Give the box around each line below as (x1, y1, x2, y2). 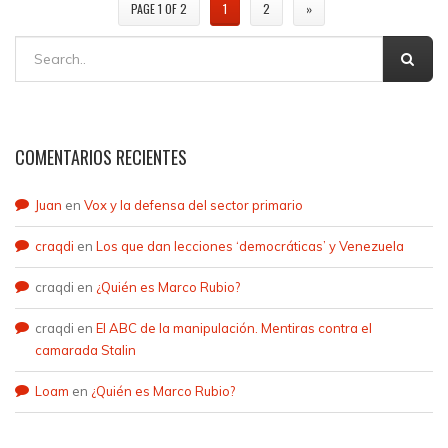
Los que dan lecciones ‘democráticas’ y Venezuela (96, 238, 404, 254)
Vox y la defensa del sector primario (84, 197, 303, 213)
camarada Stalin (35, 342, 136, 358)
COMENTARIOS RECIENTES (15, 144, 187, 170)
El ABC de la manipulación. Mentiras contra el (96, 320, 372, 336)
